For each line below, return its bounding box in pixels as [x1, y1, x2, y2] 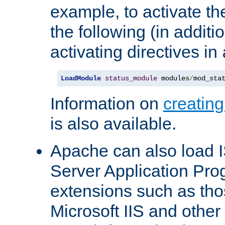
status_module [105, 74, 157, 83]
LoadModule [61, 74, 101, 83]
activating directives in [50, 42, 222, 62]
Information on [50, 94, 163, 114]
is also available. [50, 114, 176, 134]
